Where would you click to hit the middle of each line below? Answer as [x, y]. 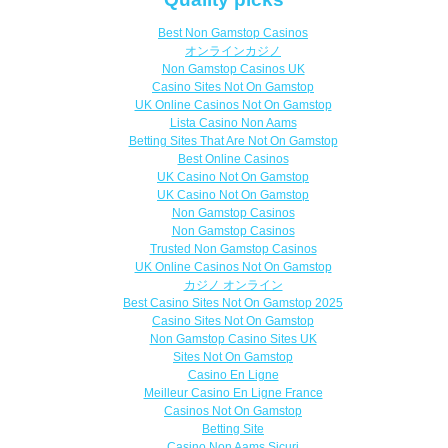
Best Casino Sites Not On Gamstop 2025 [233, 303]
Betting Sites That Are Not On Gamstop [233, 141]
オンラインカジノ [233, 51]
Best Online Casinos [233, 159]
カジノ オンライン [233, 285]
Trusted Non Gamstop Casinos [233, 249]
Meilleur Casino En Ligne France [233, 393]
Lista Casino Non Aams [233, 123]
